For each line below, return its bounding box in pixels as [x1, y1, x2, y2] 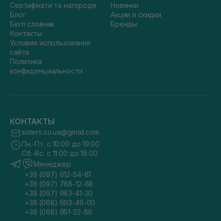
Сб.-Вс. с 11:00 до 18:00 [22, 149, 98, 157]
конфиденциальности [10, 67, 83, 75]
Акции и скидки [110, 10, 162, 19]
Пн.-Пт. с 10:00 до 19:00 [22, 140, 100, 148]
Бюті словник [10, 20, 55, 28]
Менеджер [34, 159, 71, 168]
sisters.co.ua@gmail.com [22, 128, 99, 136]
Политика [10, 57, 42, 66]
